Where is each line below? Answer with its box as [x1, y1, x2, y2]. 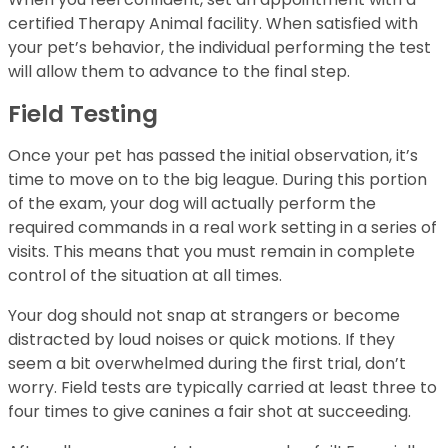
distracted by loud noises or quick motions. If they [8, 328, 395, 352]
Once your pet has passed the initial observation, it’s [8, 144, 418, 168]
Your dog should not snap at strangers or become [8, 304, 400, 328]
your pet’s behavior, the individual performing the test [8, 36, 431, 60]
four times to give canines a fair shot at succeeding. [8, 400, 411, 424]
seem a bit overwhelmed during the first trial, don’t [8, 352, 406, 376]
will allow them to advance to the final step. [8, 60, 350, 84]
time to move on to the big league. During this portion [8, 168, 427, 192]
